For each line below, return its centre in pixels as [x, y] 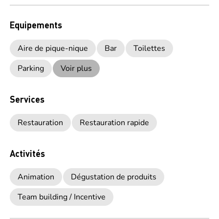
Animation [36, 177]
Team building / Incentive [62, 197]
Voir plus [76, 68]
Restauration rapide [114, 123]
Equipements [36, 25]
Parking [31, 68]
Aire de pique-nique [53, 48]
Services [27, 99]
